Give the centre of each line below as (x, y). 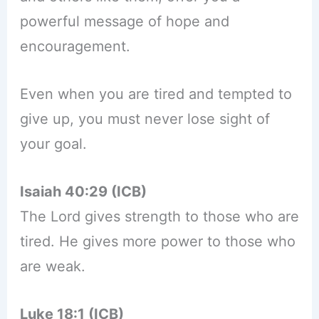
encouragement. (75, 47)
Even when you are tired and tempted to (156, 94)
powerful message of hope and (124, 22)
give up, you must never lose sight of (145, 119)
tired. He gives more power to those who (157, 242)
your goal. (53, 144)
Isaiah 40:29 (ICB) (83, 192)
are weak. (52, 267)
